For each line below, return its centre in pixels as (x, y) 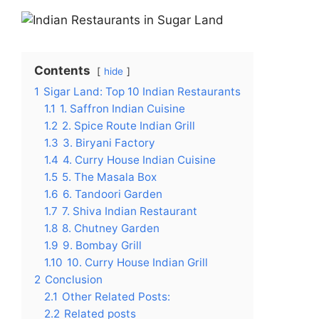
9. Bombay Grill (102, 245)
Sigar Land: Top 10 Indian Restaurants (142, 91)
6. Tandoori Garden (113, 194)
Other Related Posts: (116, 296)
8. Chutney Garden (111, 228)
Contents (62, 70)
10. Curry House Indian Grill (137, 262)
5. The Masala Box (109, 177)
